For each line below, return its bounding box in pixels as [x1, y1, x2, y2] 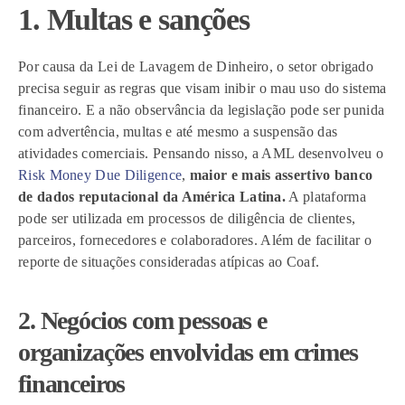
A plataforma [286, 189, 366, 204]
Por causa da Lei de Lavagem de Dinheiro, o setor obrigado [18, 59, 374, 74]
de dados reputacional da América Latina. [18, 189, 286, 204]
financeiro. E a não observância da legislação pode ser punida [18, 102, 385, 118]
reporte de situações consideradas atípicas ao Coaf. [18, 254, 320, 269]
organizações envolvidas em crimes [18, 338, 358, 366]
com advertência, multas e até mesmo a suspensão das [18, 124, 338, 139]
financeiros [18, 370, 126, 398]
